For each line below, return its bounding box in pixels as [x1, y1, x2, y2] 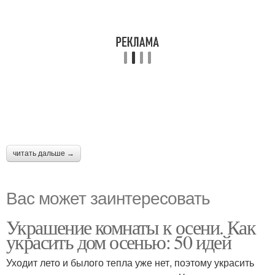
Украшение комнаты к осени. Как [6, 213, 255, 240]
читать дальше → [13, 149, 74, 158]
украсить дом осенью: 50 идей [6, 228, 231, 255]
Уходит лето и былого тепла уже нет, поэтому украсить [6, 255, 254, 269]
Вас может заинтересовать [6, 184, 210, 209]
